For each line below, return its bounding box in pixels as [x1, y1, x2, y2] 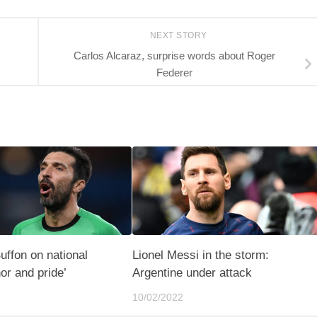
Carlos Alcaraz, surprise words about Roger [73, 49, 275, 62]
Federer [156, 66, 192, 79]
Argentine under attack [132, 265, 252, 279]
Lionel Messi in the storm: [132, 248, 269, 262]
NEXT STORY [149, 30, 210, 41]
